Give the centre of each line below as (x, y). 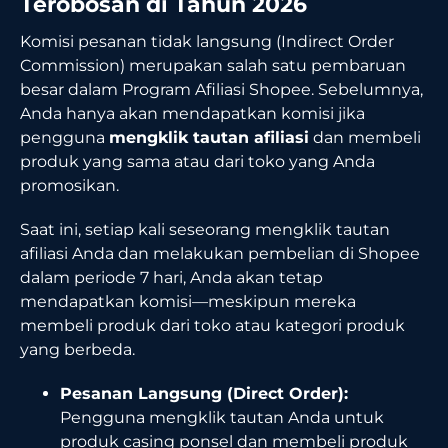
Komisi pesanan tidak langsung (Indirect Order (207, 41)
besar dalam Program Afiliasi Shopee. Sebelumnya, (221, 89)
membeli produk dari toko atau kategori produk (212, 325)
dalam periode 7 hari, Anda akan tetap (171, 277)
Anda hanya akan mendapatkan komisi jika (192, 113)
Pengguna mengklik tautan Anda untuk (222, 417)
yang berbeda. (77, 349)
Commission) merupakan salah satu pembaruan (213, 65)
